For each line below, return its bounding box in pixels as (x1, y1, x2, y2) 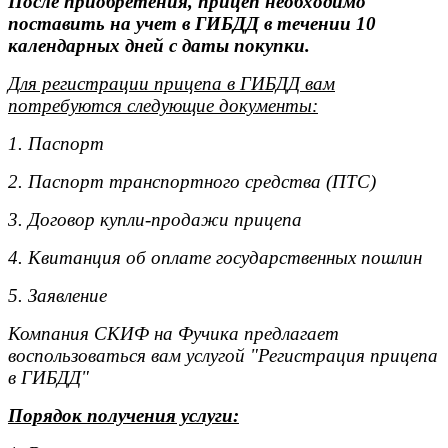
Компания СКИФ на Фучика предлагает (8, 323, 339, 344)
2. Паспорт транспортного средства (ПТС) (8, 171, 376, 192)
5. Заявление (8, 285, 107, 306)
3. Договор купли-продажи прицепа (8, 209, 302, 230)
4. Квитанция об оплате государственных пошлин (8, 247, 422, 268)
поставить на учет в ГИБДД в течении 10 (8, 13, 376, 34)
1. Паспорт (8, 133, 104, 154)
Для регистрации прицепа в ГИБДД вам (8, 73, 335, 94)
